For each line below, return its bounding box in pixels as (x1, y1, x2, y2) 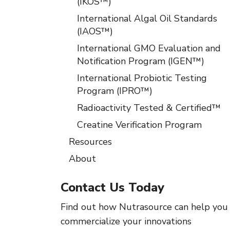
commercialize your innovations (61, 215, 191, 227)
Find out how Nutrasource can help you (61, 201, 228, 213)
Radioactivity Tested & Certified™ (77, 102, 221, 114)
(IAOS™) (77, 25, 113, 37)
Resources (69, 136, 112, 148)
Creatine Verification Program (77, 119, 202, 131)
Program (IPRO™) (77, 85, 152, 97)
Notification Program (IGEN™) (77, 55, 204, 67)
